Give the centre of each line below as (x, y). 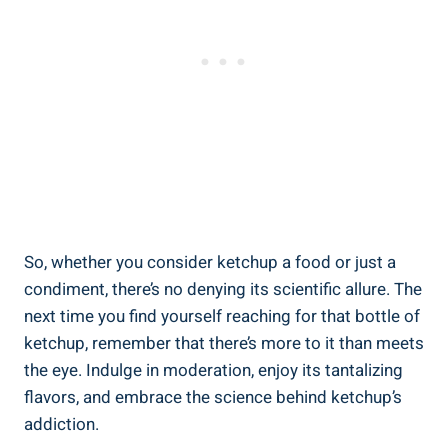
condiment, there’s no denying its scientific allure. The (223, 289)
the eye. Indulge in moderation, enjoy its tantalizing (213, 370)
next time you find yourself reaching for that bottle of (222, 316)
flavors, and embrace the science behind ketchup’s (213, 397)
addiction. (61, 424)
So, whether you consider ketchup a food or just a (210, 262)
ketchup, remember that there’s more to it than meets (224, 343)
